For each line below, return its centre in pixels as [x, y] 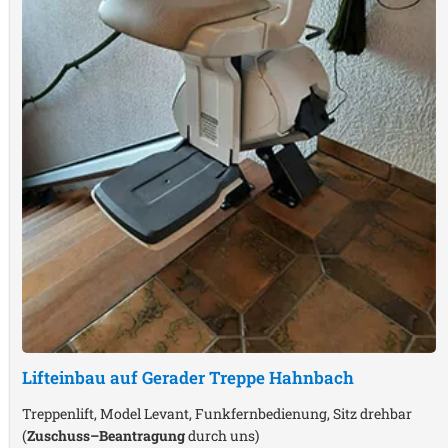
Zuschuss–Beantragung [106, 435]
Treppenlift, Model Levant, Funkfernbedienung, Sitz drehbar [217, 413]
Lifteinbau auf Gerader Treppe [145, 377]
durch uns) [222, 435]
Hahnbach [311, 377]
